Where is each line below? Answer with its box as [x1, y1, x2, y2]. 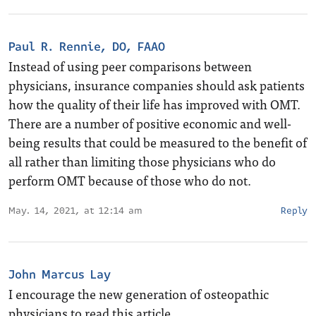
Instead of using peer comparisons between [8, 56, 252, 76]
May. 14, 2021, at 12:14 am [8, 204, 142, 218]
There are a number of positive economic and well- [8, 113, 291, 133]
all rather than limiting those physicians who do [8, 151, 276, 171]
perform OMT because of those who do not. [8, 170, 251, 190]
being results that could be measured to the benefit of [8, 132, 307, 152]
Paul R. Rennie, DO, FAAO [8, 38, 165, 56]
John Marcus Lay [8, 266, 111, 284]
